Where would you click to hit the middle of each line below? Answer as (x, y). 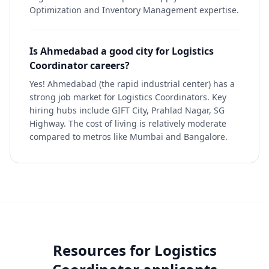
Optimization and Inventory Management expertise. (134, 10)
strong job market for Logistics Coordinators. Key (128, 97)
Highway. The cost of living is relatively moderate (128, 123)
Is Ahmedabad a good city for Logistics (122, 51)
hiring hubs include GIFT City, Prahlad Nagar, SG (127, 110)
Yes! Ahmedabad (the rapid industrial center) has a (132, 84)
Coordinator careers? (80, 65)
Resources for (103, 250)
